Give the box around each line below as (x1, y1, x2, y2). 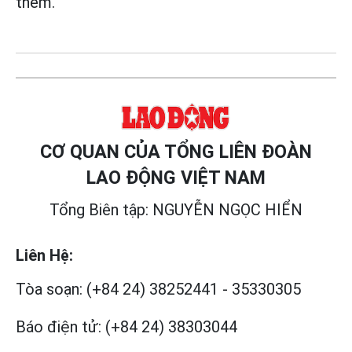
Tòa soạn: (16, 280, 82, 299)
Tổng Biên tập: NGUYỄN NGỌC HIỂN (49, 200, 302, 220)
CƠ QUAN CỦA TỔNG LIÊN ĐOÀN (40, 141, 312, 163)
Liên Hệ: (16, 246, 73, 266)
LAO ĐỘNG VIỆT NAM (86, 167, 266, 189)
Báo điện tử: (16, 317, 101, 337)
